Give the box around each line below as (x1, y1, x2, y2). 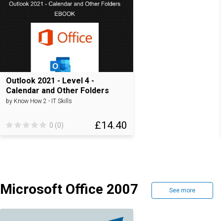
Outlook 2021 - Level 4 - (6, 76, 94, 85)
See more (169, 187, 195, 194)
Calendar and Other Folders (6, 86, 109, 95)
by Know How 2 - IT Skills (6, 98, 72, 105)
